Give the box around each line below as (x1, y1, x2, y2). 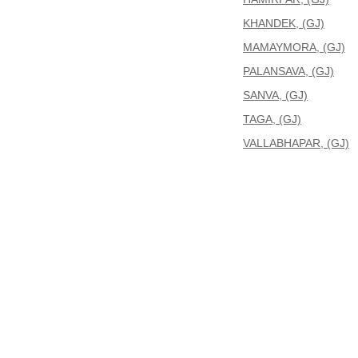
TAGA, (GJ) (243, 113, 301, 125)
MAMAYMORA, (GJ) (243, 41, 345, 54)
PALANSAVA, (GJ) (243, 65, 334, 78)
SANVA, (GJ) (243, 89, 308, 101)
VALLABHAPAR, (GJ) (243, 137, 349, 149)
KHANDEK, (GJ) (243, 17, 324, 30)
